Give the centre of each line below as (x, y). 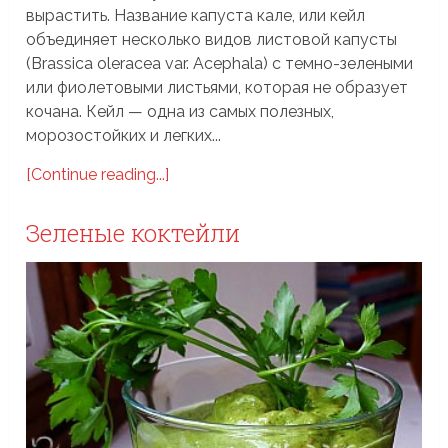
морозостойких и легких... (124, 135)
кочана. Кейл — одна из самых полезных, (180, 111)
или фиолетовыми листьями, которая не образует (217, 87)
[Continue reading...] (98, 174)
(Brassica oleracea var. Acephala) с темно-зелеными (220, 63)
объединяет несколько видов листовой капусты (212, 39)
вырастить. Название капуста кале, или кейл (196, 15)
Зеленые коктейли (133, 232)
